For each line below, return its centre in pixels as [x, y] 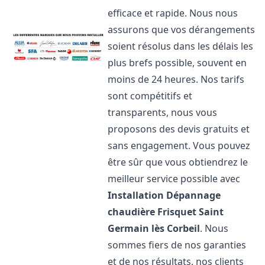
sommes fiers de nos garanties [177, 245]
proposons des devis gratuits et [179, 129]
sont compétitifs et [150, 96]
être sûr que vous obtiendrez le [178, 162]
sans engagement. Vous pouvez [179, 146]
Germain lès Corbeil [154, 228]
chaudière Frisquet [152, 212]
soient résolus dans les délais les [181, 46]
